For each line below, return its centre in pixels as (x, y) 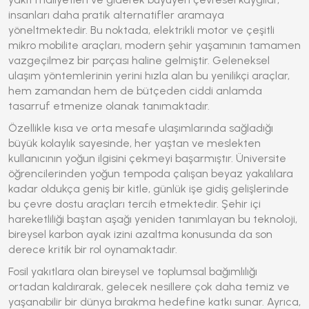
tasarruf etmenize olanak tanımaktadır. (109, 106)
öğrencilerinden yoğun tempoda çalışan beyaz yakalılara (151, 173)
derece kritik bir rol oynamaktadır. (93, 249)
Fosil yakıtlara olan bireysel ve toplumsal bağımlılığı (133, 271)
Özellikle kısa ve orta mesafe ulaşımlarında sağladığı (141, 128)
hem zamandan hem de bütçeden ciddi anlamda (135, 91)
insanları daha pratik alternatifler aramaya (116, 15)
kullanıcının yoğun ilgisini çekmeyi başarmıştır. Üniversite (147, 158)
